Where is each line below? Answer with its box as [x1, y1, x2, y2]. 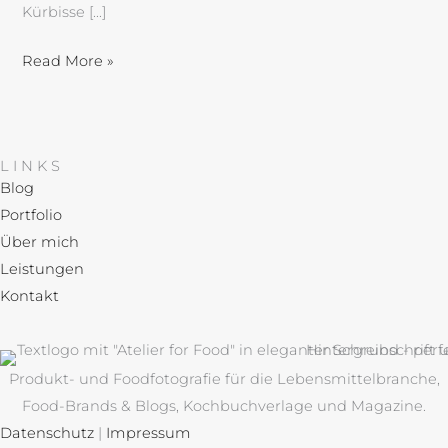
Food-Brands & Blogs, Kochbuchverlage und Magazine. [22, 397, 426, 416]
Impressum [106, 424, 191, 443]
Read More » [22, 51, 115, 70]
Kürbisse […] [22, 2, 107, 21]
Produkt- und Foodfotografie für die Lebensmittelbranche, [8, 370, 440, 389]
